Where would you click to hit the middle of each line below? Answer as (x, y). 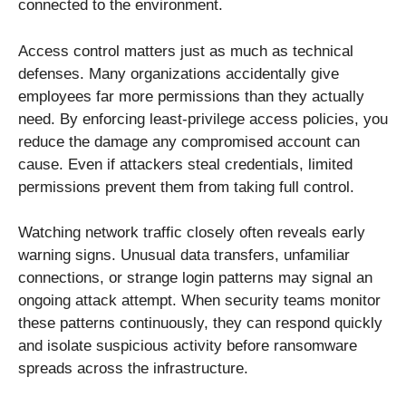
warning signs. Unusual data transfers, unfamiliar (184, 256)
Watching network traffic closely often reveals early (192, 233)
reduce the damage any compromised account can (189, 141)
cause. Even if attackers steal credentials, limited (185, 164)
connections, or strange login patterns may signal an (195, 278)
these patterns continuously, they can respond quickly (200, 324)
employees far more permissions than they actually (191, 96)
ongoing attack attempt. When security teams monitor (199, 301)
